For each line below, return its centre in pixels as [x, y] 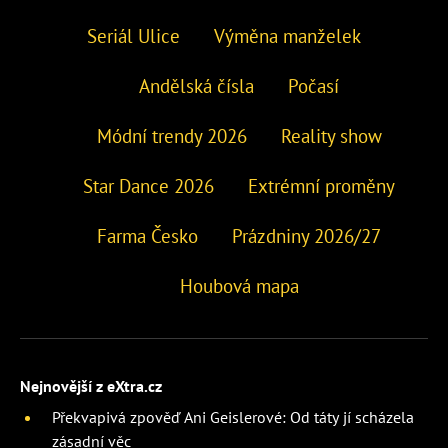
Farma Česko [147, 235]
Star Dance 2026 [148, 185]
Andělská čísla [196, 85]
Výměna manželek [287, 35]
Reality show [331, 135]
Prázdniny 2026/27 [306, 235]
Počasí [313, 85]
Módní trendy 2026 [171, 135]
